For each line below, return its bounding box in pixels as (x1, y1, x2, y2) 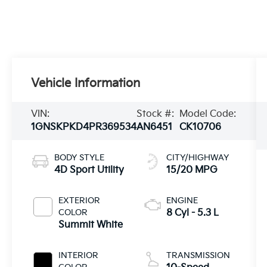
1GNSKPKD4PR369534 (31, 122, 137, 133)
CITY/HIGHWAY (166, 152, 229, 163)
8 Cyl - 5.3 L (166, 207, 219, 219)
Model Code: (179, 108, 237, 120)
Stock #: (136, 108, 175, 120)
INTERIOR (58, 250, 99, 260)
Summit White (58, 219, 123, 231)
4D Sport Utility (54, 164, 125, 176)
